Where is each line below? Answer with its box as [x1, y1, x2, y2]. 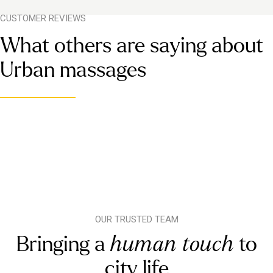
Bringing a [16, 233, 110, 255]
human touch [110, 233, 234, 255]
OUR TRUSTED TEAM [94, 214, 179, 225]
